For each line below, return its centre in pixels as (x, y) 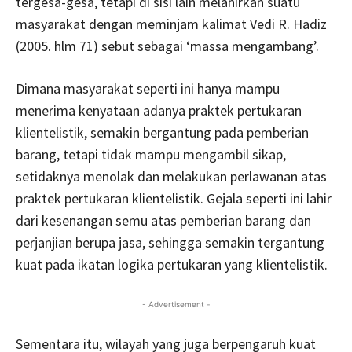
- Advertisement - (176, 304)
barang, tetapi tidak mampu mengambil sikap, (151, 154)
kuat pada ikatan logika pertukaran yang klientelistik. (172, 264)
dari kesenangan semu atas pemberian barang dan (163, 220)
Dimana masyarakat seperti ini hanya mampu (148, 88)
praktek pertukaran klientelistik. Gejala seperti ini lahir (174, 198)
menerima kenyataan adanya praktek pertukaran (159, 110)
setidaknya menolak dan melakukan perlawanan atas (171, 176)
